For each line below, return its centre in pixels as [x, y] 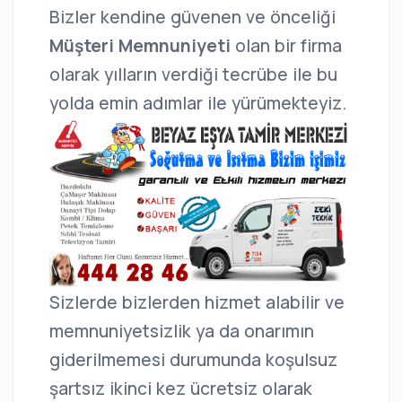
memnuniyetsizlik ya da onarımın [182, 332]
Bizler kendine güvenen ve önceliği [192, 17]
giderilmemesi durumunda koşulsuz [193, 360]
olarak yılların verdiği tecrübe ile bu [193, 75]
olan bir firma [288, 46]
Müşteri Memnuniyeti [142, 46]
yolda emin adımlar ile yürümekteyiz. [198, 104]
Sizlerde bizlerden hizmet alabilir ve [197, 303]
